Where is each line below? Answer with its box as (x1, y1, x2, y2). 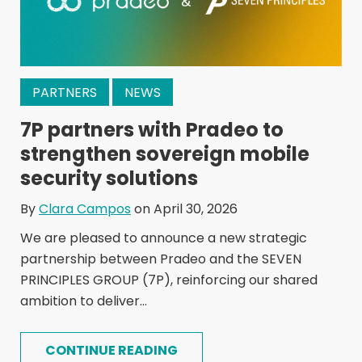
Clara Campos (39, 200, 131, 219)
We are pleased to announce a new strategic (20, 229, 307, 248)
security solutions (20, 165, 198, 192)
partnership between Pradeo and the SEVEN (20, 250, 301, 269)
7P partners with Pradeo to (20, 116, 284, 144)
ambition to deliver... (20, 292, 147, 311)
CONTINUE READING (45, 341, 178, 360)
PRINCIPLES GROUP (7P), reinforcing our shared (20, 271, 318, 290)
